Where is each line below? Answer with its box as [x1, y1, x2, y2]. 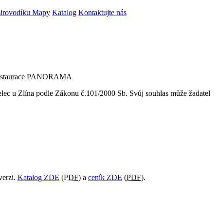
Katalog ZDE [18, 173, 59, 182]
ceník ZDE [88, 173, 122, 182]
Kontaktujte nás [78, 8, 127, 17]
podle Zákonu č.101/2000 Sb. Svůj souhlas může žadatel [34, 89, 210, 97]
